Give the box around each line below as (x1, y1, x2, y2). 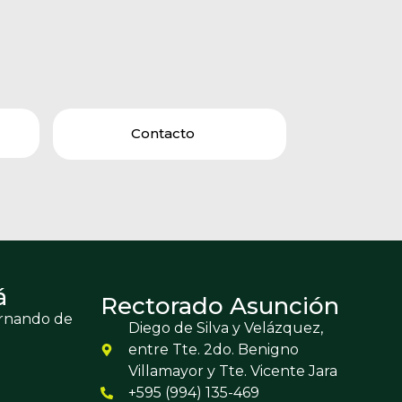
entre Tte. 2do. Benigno (127, 341, 299, 359)
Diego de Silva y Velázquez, (127, 319, 323, 337)
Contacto (130, 125, 195, 143)
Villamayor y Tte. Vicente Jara (127, 363, 337, 380)
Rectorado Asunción (100, 292, 339, 321)
